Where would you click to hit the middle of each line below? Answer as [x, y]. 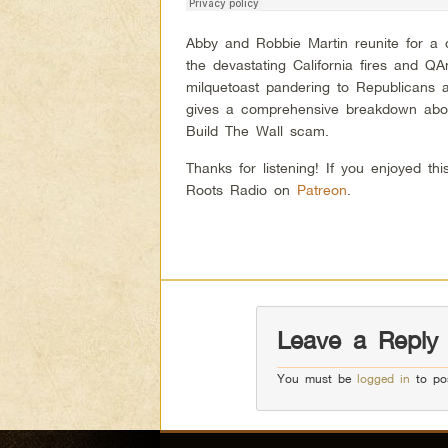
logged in [383, 379]
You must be [316, 379]
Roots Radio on [242, 189]
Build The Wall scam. [258, 130]
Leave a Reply [357, 341]
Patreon [322, 189]
